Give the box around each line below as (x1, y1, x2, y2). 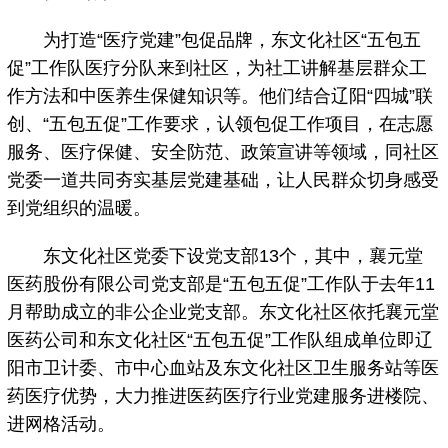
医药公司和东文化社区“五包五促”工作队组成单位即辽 (7, 330, 434, 351)
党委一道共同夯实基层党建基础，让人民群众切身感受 (7, 170, 440, 191)
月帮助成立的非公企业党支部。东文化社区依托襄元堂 (7, 302, 440, 323)
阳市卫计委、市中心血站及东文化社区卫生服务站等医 (7, 358, 440, 379)
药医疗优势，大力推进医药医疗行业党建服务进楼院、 (7, 386, 440, 407)
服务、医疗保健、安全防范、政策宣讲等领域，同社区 (7, 142, 440, 163)
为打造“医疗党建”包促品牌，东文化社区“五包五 (7, 30, 422, 51)
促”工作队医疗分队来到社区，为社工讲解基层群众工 (7, 58, 428, 79)
